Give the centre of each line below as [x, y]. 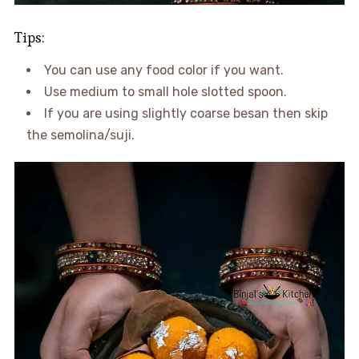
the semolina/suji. [80, 135]
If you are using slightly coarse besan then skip [186, 113]
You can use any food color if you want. [163, 70]
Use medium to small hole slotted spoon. [165, 91]
